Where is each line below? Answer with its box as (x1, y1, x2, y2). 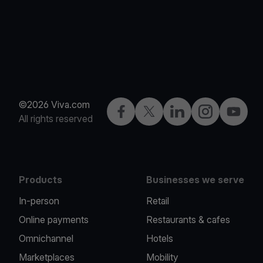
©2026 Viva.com (19, 99, 90, 110)
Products (19, 174, 62, 186)
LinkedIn (170, 105, 205, 117)
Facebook (113, 105, 155, 117)
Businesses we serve (146, 174, 245, 186)
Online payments (19, 214, 89, 225)
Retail (146, 195, 170, 207)
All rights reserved (19, 113, 93, 124)
